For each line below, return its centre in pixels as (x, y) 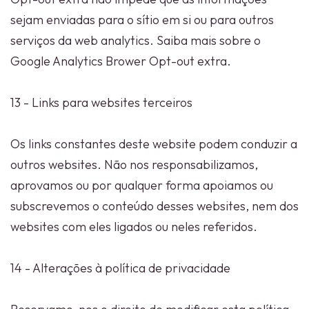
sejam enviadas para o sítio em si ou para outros (142, 20)
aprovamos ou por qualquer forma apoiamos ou (142, 185)
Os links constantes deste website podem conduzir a (154, 144)
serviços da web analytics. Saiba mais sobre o (136, 40)
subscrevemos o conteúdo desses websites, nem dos (154, 206)
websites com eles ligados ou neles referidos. (134, 227)
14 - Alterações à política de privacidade (120, 268)
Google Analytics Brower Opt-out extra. (121, 61)
